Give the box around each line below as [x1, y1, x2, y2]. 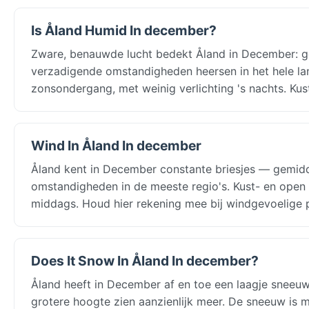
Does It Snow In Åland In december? [31, 252, 259, 269]
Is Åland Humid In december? [31, 21, 217, 39]
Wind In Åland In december [31, 137, 201, 154]
